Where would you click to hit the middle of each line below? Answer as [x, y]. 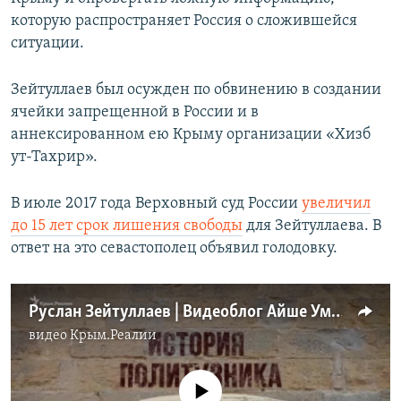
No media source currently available [208, 380]
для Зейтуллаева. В [312, 226]
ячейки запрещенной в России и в [135, 113]
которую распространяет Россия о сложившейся [184, 21]
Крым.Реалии [113, 336]
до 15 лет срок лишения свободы [127, 226]
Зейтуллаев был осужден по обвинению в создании [196, 90]
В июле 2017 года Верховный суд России [156, 204]
